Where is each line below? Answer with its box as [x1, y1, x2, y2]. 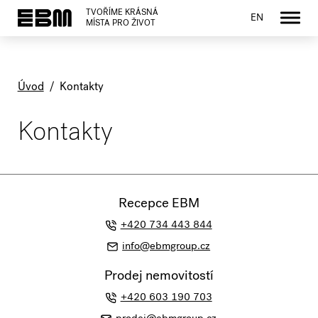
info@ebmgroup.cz [122, 241, 211, 253]
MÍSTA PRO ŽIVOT [85, 20, 155, 29]
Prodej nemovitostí [104, 270, 214, 284]
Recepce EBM [118, 197, 199, 212]
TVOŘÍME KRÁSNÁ [85, 9, 158, 18]
